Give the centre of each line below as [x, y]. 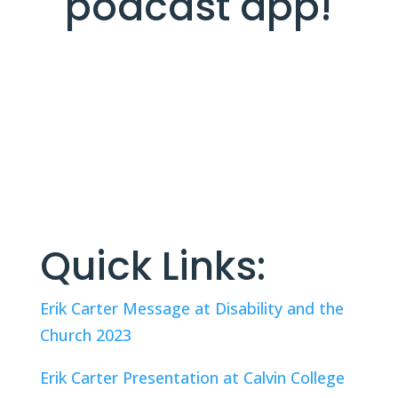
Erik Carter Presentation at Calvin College [192, 378]
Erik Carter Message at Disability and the [191, 308]
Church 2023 [85, 335]
